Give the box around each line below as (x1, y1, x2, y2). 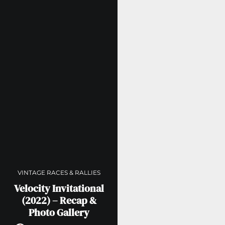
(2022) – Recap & (21, 193, 96, 207)
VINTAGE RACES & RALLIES (17, 168, 100, 176)
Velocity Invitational (14, 181, 104, 195)
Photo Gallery (28, 205, 89, 219)
